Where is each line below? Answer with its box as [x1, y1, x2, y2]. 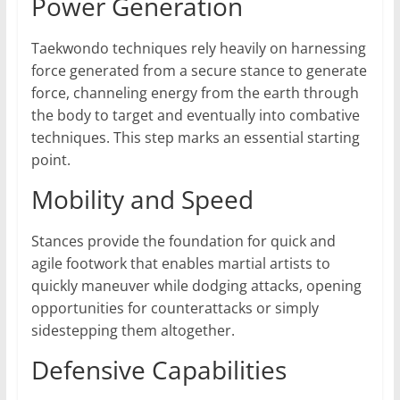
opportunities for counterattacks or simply [30, 298, 319, 319]
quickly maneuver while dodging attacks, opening [30, 276, 362, 296]
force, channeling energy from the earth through [30, 83, 359, 104]
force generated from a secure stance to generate [30, 61, 367, 81]
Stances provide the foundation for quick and [30, 231, 336, 252]
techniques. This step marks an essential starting [30, 128, 360, 148]
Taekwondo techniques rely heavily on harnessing [30, 38, 366, 59]
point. [30, 150, 71, 171]
